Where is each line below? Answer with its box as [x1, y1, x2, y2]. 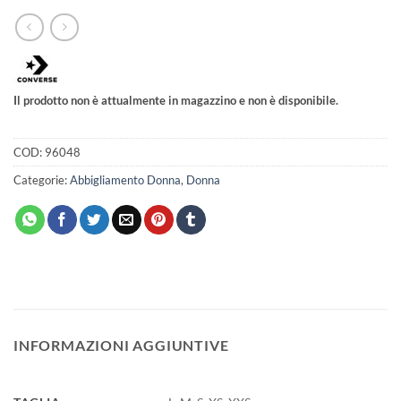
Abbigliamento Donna [70, 173, 181, 188]
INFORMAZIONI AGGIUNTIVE [13, 337, 229, 354]
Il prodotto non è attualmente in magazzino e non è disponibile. [13, 93, 338, 108]
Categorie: [13, 173, 70, 188]
